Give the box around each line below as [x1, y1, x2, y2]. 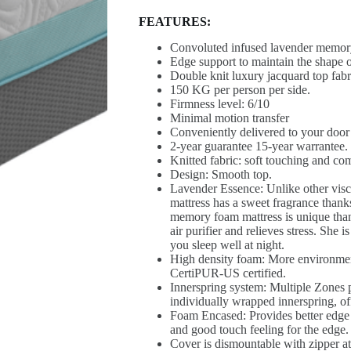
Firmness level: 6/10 [169, 97, 270, 111]
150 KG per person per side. [169, 83, 310, 97]
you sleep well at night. [169, 238, 284, 252]
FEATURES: [138, 15, 211, 29]
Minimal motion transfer [169, 111, 289, 125]
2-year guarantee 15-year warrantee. [169, 139, 348, 154]
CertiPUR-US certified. [169, 266, 286, 280]
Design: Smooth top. [169, 168, 272, 182]
